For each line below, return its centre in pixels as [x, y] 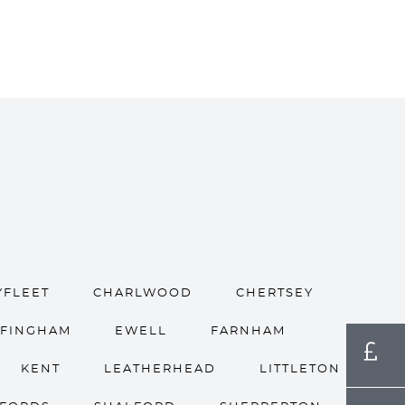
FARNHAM [248, 331]
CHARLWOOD [143, 293]
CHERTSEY [275, 293]
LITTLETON [300, 369]
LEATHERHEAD [160, 369]
